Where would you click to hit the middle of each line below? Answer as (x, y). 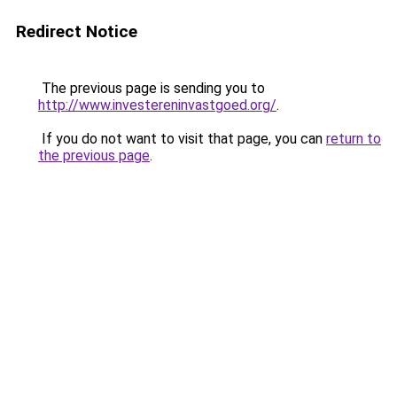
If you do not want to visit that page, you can (182, 139)
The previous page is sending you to (152, 88)
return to (354, 139)
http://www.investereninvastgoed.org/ (157, 105)
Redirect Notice (77, 31)
